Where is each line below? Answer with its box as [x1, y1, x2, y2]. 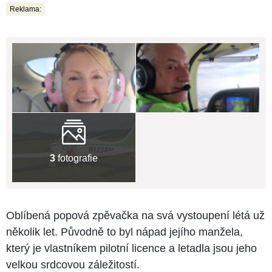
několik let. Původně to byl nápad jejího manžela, [6, 226, 243, 239]
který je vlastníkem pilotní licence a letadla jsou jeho [6, 242, 257, 255]
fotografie [55, 152, 98, 163]
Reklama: [10, 4, 41, 13]
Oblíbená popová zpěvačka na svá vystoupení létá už [6, 209, 265, 222]
